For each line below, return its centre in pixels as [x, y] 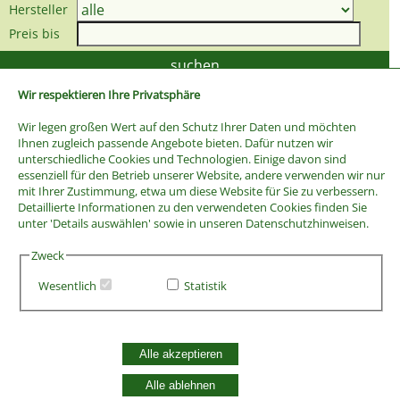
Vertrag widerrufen [88, 347]
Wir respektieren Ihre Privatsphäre [108, 94]
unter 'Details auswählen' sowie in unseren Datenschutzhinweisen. [193, 223]
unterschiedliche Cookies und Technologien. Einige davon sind [182, 158]
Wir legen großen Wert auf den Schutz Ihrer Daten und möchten [187, 126]
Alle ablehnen [180, 385]
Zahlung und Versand [94, 386]
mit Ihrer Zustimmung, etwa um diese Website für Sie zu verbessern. [197, 191]
